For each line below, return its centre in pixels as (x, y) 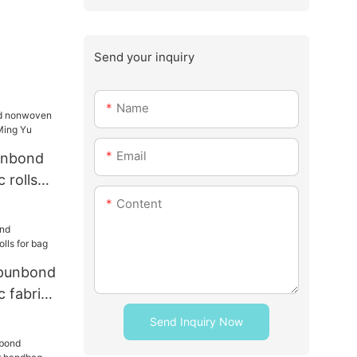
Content (139, 204)
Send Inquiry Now (196, 322)
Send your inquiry (144, 57)
